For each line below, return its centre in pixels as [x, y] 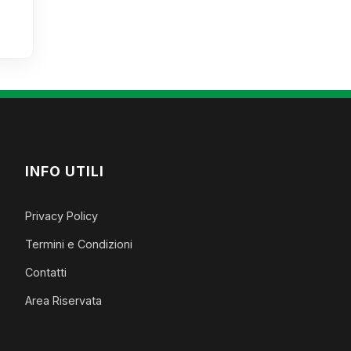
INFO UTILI [64, 171]
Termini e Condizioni [78, 244]
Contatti [45, 272]
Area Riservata [63, 300]
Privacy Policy [61, 216]
